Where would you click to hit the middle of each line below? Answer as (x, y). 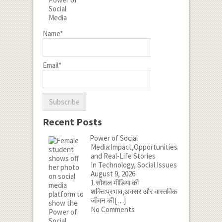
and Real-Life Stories (123, 156)
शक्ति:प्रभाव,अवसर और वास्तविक (134, 191)
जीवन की (103, 200)
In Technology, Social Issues (134, 165)
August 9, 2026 (113, 173)
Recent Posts (72, 121)
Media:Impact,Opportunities (134, 147)
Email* (52, 65)
